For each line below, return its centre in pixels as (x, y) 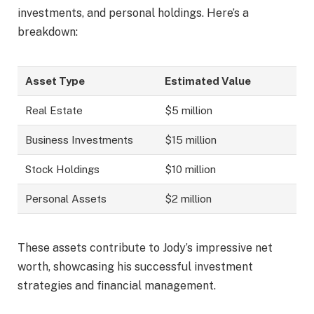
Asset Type (55, 81)
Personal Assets (66, 199)
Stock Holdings (63, 170)
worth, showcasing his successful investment (135, 267)
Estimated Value (208, 81)
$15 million (191, 140)
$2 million (189, 199)
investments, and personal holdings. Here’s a (133, 13)
